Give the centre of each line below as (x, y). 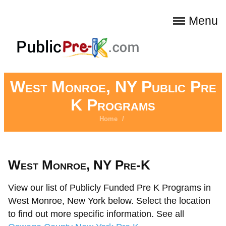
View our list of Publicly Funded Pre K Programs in (109, 188)
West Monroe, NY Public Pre (113, 87)
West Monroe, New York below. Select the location (109, 201)
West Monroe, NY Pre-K (79, 165)
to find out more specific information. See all (96, 214)
